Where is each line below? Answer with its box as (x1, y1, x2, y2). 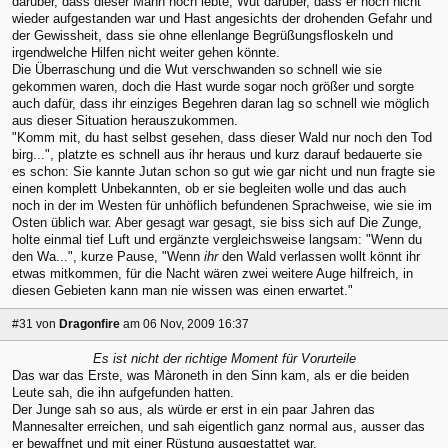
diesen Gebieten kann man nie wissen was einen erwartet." (12, 283, 353, 299)
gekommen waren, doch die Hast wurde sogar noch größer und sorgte (12, 79, 414, 95)
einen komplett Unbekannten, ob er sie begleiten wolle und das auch (12, 181, 406, 197)
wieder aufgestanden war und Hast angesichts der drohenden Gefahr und (12, 11, 432, 27)
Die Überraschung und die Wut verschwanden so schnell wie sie (12, 62, 382, 78)
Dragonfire (59, 316, 120, 331)
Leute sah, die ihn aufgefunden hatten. (12, 384, 234, 400)
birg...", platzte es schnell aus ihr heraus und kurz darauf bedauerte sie (12, 147, 422, 163)
